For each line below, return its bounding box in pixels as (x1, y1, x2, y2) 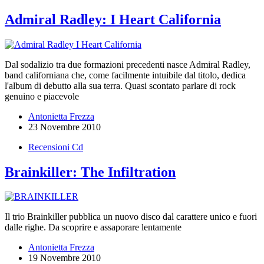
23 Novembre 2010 (28, 121, 101, 132)
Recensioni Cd (28, 141, 83, 152)
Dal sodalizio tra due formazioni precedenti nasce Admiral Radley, (5, 59, 250, 70)
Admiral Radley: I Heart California (5, 11, 221, 27)
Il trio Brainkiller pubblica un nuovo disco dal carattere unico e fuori (5, 212, 257, 222)
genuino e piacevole (5, 91, 79, 101)
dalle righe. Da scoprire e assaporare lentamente (5, 222, 181, 233)
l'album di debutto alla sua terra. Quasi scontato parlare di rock (5, 80, 236, 91)
